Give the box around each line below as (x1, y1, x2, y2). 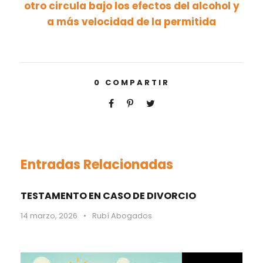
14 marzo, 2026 (21, 210, 77, 221)
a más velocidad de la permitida (47, 15, 216, 29)
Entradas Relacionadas (21, 156, 173, 174)
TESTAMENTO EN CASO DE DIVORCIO (21, 189, 196, 203)
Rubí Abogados (92, 210, 152, 221)
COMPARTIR (104, 77, 170, 88)
